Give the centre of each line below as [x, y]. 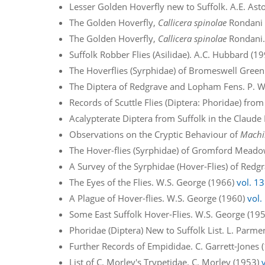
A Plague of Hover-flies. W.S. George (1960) [159, 198]
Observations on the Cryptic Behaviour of [155, 134]
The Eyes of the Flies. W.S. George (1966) [153, 182]
